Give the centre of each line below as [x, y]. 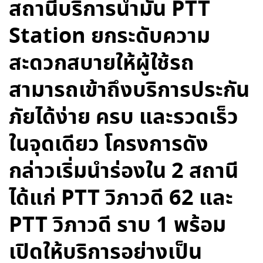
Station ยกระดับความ [109, 37]
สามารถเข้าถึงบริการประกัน [129, 91]
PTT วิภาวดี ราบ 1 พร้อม [117, 226]
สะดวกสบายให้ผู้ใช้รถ [102, 64]
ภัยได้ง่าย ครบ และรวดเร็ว [124, 118]
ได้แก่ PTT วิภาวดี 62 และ [121, 199]
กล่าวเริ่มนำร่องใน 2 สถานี [124, 172]
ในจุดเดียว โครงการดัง [109, 145]
